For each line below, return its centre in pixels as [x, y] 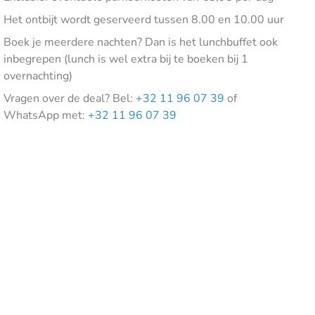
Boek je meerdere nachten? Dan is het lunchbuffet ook [141, 42]
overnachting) [38, 76]
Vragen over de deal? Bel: [70, 98]
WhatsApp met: [46, 115]
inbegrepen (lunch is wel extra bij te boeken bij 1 [126, 59]
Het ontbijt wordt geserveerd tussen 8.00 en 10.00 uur [144, 20]
